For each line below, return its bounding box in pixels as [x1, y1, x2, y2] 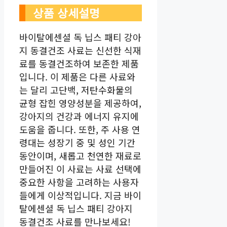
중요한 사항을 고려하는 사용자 [19, 175, 139, 189]
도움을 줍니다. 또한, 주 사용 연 [19, 123, 140, 136]
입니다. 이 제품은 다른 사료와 [19, 70, 135, 84]
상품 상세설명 [33, 5, 100, 21]
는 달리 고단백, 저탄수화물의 [19, 83, 133, 97]
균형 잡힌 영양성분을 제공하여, [19, 96, 141, 110]
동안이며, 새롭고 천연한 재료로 [19, 149, 141, 163]
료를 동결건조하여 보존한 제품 [19, 57, 139, 70]
